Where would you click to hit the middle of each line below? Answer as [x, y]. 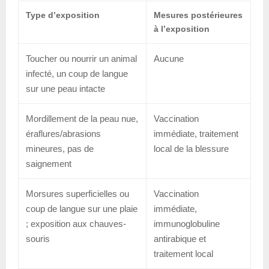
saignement [49, 163]
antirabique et [180, 238]
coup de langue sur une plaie [82, 208]
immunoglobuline [187, 223]
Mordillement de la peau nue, [82, 118]
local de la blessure [191, 148]
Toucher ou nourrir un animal [81, 58]
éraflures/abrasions [63, 133]
